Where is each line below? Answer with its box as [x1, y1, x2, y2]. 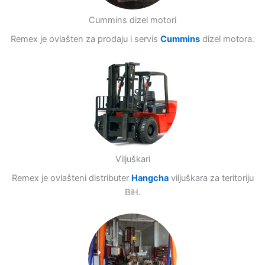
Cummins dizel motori [89, 15, 176, 26]
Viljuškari [115, 154, 150, 165]
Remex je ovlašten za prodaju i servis [11, 34, 160, 45]
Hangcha [131, 173, 169, 184]
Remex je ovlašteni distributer [11, 173, 131, 184]
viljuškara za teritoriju [170, 173, 254, 184]
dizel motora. [200, 34, 254, 45]
